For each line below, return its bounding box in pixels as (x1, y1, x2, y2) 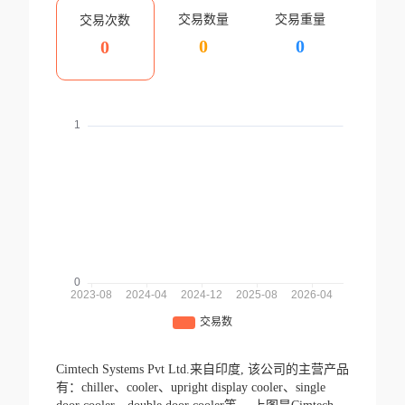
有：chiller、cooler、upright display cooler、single (55, 381, 325, 395)
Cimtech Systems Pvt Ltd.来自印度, (55, 363, 248, 377)
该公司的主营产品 (247, 363, 349, 377)
